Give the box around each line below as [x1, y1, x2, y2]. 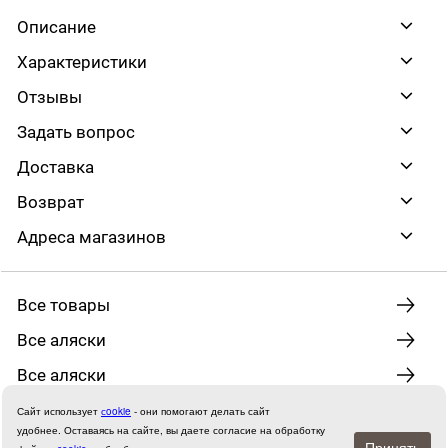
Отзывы [17, 87, 82, 107]
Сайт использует [17, 404, 101, 418]
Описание [17, 17, 96, 37]
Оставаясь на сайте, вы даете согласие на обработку [64, 423, 325, 437]
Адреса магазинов [17, 227, 166, 247]
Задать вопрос [17, 122, 135, 142]
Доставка [17, 157, 94, 177]
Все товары [17, 295, 110, 315]
